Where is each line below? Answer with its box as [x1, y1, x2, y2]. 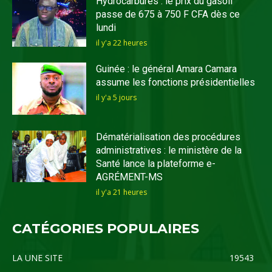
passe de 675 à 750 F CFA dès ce [96, 8, 240, 21]
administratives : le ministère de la [96, 144, 242, 156]
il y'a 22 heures [96, 38, 148, 49]
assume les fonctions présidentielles [96, 76, 256, 88]
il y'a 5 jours [96, 92, 137, 103]
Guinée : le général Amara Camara [96, 63, 237, 75]
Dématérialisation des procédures [96, 131, 241, 143]
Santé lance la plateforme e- [96, 157, 216, 169]
